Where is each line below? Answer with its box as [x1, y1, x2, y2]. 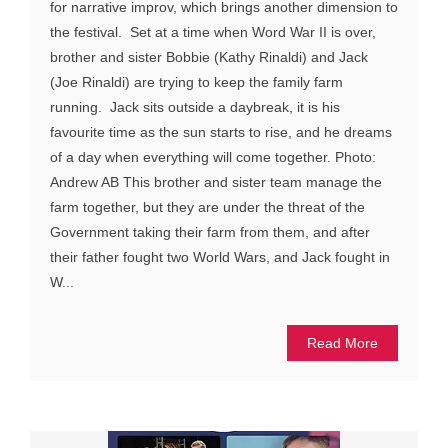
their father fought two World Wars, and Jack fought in [50, 249, 390, 266]
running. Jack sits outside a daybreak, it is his [50, 99, 340, 116]
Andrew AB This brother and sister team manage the [50, 174, 382, 191]
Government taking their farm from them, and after [50, 224, 370, 241]
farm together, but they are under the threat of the [50, 199, 365, 216]
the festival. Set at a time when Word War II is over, [50, 24, 376, 41]
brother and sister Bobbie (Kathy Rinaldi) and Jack [50, 49, 368, 66]
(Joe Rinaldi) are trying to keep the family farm [50, 74, 343, 91]
